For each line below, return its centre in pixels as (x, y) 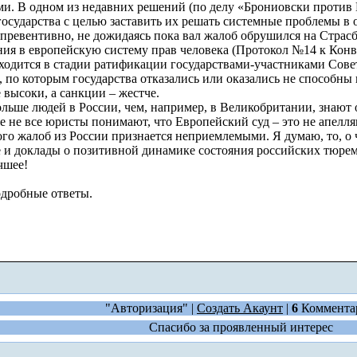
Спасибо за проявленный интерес (241, 327)
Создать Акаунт (240, 308)
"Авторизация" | (151, 308)
